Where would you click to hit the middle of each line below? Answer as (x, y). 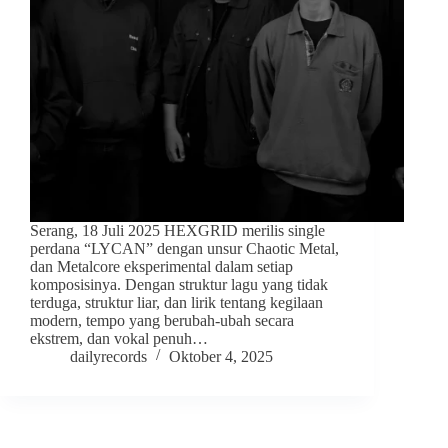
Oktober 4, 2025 (221, 357)
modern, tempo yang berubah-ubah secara (162, 321)
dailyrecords (108, 357)
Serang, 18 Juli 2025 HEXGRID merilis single (177, 231)
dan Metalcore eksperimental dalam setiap (161, 267)
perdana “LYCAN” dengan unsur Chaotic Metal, (184, 249)
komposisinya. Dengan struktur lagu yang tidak (179, 285)
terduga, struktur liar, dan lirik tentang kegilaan (176, 303)
